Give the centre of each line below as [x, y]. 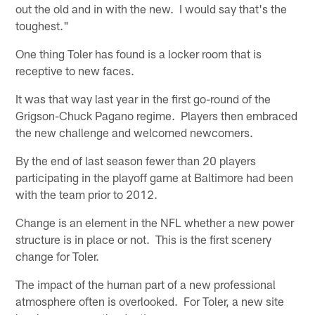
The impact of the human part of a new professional [146, 284]
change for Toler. [58, 256]
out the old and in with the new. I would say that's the [152, 9]
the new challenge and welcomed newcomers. [135, 133]
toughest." [43, 26]
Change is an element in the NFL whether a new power [155, 223]
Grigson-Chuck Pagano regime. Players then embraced [157, 116]
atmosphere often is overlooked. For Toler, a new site [150, 301]
